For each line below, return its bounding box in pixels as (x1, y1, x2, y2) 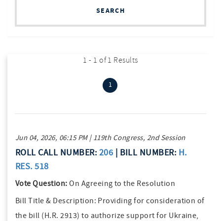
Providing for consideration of (98, 196, 205, 206)
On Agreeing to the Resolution (67, 179, 176, 188)
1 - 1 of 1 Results (83, 55, 138, 65)
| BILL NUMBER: (113, 147, 179, 158)
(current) (111, 79, 140, 88)
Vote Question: (15, 179, 68, 188)
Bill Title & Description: (15, 196, 96, 206)
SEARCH (96, 6, 125, 15)
